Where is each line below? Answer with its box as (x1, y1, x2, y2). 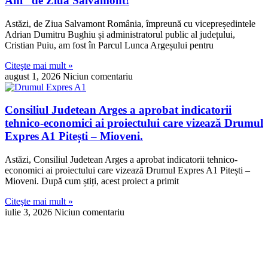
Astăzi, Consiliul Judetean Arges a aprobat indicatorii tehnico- (5, 154, 237, 165)
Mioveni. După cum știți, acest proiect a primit (5, 176, 179, 187)
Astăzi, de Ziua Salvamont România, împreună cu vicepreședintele (5, 18, 255, 29)
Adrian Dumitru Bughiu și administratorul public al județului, (5, 29, 235, 39)
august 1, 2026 (5, 71, 63, 81)
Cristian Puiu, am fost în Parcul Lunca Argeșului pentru (5, 39, 214, 50)
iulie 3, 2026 (5, 207, 54, 218)
